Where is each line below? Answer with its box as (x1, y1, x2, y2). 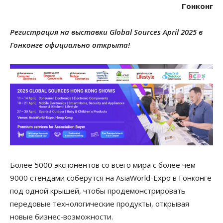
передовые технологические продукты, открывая (10, 198, 189, 209)
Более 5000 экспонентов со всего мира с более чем (10, 159, 196, 170)
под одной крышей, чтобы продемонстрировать (10, 185, 186, 196)
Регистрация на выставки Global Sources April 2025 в (10, 27, 203, 37)
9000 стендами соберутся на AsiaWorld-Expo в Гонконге (10, 172, 212, 183)
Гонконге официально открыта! (10, 40, 130, 50)
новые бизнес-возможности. (10, 211, 113, 222)
